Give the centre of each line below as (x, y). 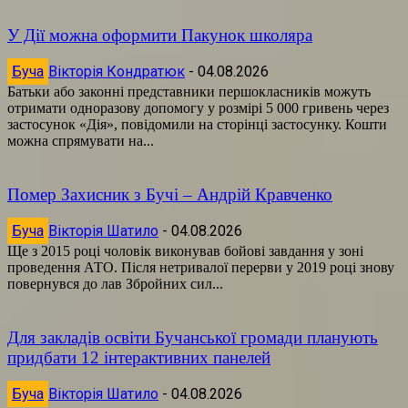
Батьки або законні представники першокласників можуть (189, 91)
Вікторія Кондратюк (117, 71)
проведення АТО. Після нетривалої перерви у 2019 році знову (201, 267)
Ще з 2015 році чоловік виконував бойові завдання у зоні (185, 250)
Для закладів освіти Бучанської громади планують (193, 337)
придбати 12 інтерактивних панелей (139, 357)
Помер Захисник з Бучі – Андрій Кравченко (170, 194)
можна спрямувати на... (81, 140)
